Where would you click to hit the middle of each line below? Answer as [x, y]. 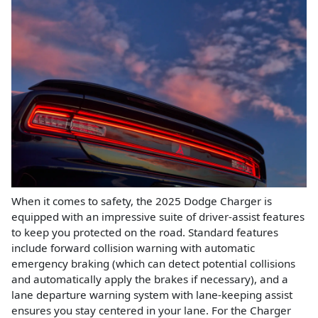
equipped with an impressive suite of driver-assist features [158, 216]
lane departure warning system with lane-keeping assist [152, 294]
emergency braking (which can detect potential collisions [153, 263]
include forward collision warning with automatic [133, 247]
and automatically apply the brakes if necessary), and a [150, 279]
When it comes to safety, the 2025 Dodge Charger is [142, 201]
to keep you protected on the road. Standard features [145, 232]
